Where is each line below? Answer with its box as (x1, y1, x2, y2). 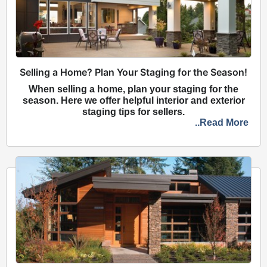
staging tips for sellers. (82, 106, 185, 117)
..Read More (195, 117, 249, 128)
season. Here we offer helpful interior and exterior (22, 95, 245, 105)
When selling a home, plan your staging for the (29, 83, 238, 94)
